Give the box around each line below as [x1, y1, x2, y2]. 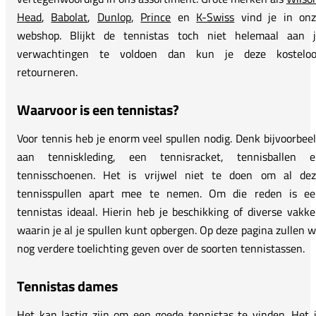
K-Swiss [196, 8, 235, 25]
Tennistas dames [17, 274, 118, 297]
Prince [140, 8, 171, 25]
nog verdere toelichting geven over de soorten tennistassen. [17, 239, 305, 257]
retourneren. [17, 63, 78, 80]
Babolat [51, 8, 88, 25]
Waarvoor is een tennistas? [17, 98, 179, 121]
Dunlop [97, 8, 131, 25]
